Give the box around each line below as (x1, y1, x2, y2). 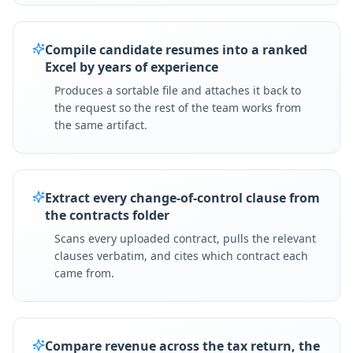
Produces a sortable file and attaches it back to (54, 83, 301, 98)
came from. (54, 266, 114, 281)
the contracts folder (45, 206, 169, 224)
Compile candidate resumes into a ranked (45, 41, 307, 58)
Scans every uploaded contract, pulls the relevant (54, 231, 316, 246)
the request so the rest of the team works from (54, 100, 301, 115)
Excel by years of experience (45, 58, 218, 76)
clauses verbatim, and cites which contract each (54, 248, 308, 263)
